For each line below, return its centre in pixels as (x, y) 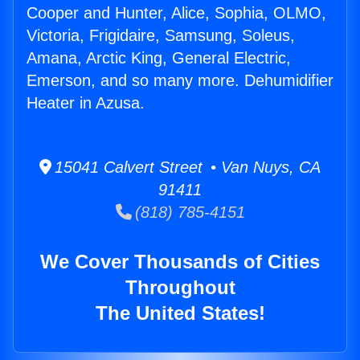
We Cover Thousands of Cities (180, 262)
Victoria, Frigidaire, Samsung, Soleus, (161, 36)
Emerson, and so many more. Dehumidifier (180, 81)
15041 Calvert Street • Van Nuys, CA (186, 168)
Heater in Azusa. (86, 103)
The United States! (180, 313)
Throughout (180, 288)
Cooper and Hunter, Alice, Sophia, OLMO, (176, 13)
